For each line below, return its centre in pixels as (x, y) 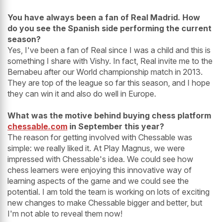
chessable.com (37, 127)
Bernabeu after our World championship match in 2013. (105, 72)
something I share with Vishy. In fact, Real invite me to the (110, 61)
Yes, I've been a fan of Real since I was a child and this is (109, 50)
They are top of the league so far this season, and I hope (109, 83)
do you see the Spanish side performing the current (110, 28)
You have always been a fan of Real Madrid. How (104, 18)
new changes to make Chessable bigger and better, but (105, 203)
